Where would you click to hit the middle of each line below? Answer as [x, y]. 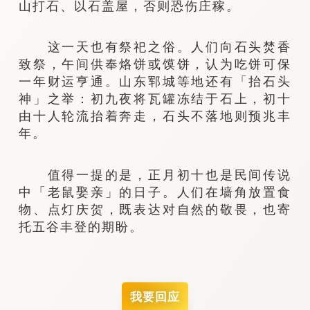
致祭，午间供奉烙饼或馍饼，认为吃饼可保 [155, 64]
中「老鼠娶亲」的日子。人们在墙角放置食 [155, 192]
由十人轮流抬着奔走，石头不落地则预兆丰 [155, 116]
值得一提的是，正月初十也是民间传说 [155, 174]
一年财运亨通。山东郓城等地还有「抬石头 [155, 82]
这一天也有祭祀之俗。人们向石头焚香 [155, 47]
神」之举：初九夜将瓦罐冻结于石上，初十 [155, 99]
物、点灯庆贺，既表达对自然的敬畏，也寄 [155, 209]
